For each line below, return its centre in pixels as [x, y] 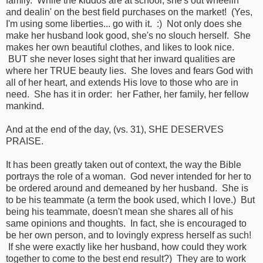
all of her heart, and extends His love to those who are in [122, 83]
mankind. [25, 106]
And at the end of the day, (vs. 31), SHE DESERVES [115, 130]
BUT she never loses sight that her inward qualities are [121, 59]
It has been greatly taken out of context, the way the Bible [124, 165]
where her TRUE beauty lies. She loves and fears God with [129, 71]
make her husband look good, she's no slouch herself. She [128, 36]
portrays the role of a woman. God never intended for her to [129, 177]
